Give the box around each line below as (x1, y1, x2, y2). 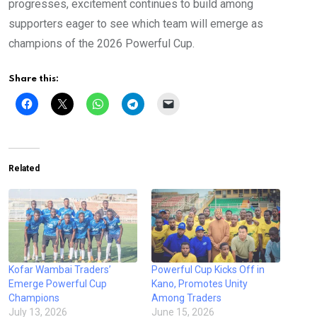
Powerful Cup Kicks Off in (151, 264, 265, 276)
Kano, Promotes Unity (151, 278, 248, 290)
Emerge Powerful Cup (8, 278, 107, 290)
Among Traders (151, 292, 221, 304)
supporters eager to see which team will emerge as (8, 17, 263, 31)
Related (8, 163, 40, 174)
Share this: (8, 74, 59, 84)
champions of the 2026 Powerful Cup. (8, 37, 195, 51)
